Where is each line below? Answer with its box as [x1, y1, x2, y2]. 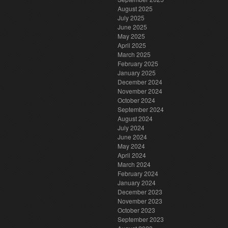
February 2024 [118, 169, 158, 178]
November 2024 [118, 87, 162, 95]
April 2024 [118, 151, 146, 159]
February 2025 [118, 59, 158, 68]
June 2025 [118, 22, 147, 31]
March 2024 [118, 160, 151, 168]
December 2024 [118, 77, 162, 86]
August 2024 [118, 114, 153, 123]
